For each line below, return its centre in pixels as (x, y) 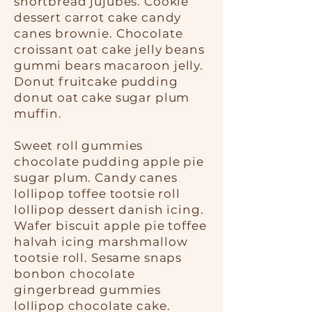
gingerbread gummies (88, 290)
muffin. (38, 114)
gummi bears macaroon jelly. (109, 65)
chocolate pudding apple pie (109, 162)
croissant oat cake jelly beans (109, 49)
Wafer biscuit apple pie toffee (110, 226)
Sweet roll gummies (79, 146)
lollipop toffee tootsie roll (97, 194)
